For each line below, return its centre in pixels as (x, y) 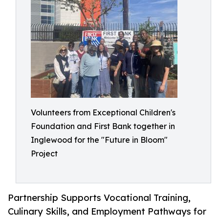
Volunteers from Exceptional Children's (103, 112)
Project (44, 153)
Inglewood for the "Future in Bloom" (99, 140)
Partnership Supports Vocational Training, (99, 198)
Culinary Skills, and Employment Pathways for (107, 211)
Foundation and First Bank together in (103, 126)
